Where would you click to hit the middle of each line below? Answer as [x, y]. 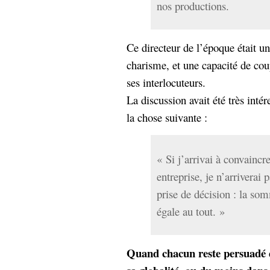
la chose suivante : [167, 117]
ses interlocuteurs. [166, 82]
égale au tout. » [191, 211]
